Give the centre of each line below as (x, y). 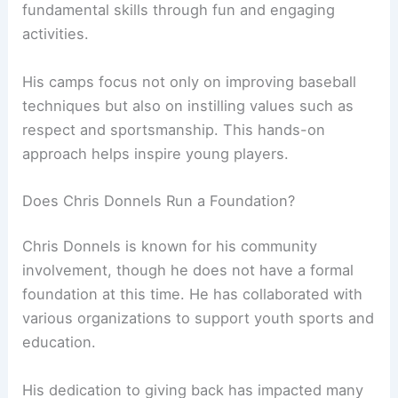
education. (60, 342)
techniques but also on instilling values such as (188, 105)
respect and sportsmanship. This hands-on (174, 129)
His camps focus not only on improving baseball (190, 81)
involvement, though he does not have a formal (188, 271)
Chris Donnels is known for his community (170, 247)
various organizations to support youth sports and (199, 318)
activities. (56, 34)
